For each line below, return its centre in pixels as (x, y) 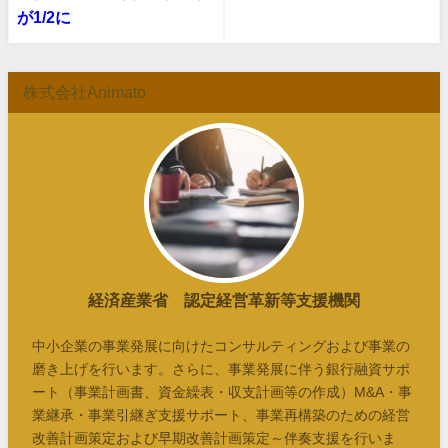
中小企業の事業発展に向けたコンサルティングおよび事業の (221, 345)
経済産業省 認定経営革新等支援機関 (224, 300)
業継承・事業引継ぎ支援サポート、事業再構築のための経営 (221, 414)
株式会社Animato (84, 92)
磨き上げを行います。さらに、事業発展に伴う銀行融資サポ (221, 368)
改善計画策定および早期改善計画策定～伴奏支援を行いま (214, 437)
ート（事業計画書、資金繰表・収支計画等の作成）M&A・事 (222, 391)
